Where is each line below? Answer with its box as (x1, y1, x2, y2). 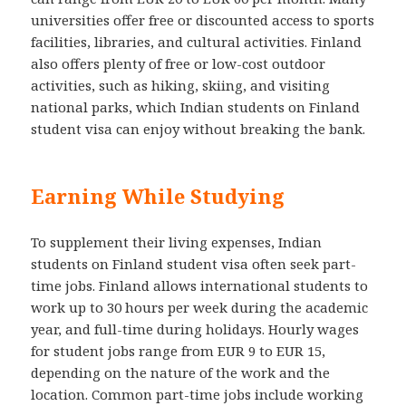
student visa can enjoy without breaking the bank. (31, 120, 366, 139)
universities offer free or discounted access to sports (31, 11, 375, 30)
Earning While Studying (31, 182, 285, 210)
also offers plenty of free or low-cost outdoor (31, 54, 326, 73)
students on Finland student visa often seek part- (31, 255, 357, 273)
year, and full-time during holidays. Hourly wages (31, 320, 360, 338)
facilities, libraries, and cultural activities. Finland (31, 33, 362, 52)
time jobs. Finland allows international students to (31, 276, 369, 295)
